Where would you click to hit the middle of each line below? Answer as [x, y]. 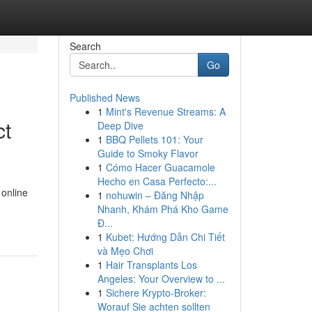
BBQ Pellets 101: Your [154, 139]
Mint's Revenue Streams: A [165, 111]
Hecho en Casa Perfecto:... [157, 181]
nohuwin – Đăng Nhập [155, 195]
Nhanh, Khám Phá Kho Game [163, 209]
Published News [104, 97]
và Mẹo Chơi [125, 251]
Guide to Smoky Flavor [148, 153]
